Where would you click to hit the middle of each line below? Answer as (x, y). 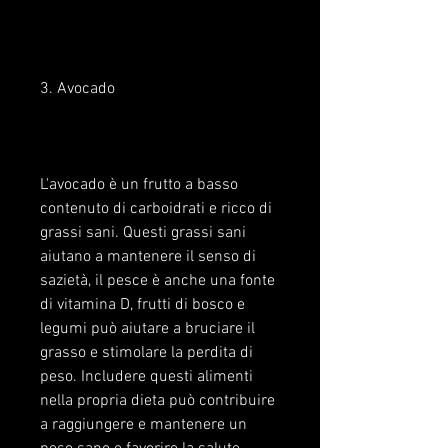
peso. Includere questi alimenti (146, 377)
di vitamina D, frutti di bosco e (142, 305)
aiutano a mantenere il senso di (148, 257)
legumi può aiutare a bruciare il (147, 329)
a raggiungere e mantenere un (143, 425)
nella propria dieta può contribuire (157, 401)
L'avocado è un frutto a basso (139, 185)
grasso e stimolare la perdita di (146, 353)
